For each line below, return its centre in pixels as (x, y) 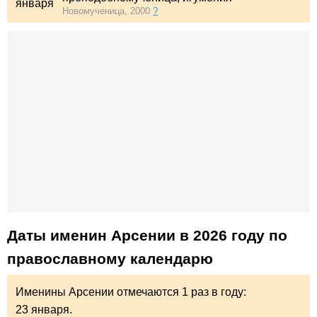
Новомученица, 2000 (108, 11)
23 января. (44, 309)
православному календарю (110, 259)
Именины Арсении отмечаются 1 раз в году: (131, 292)
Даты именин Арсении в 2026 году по (147, 236)
